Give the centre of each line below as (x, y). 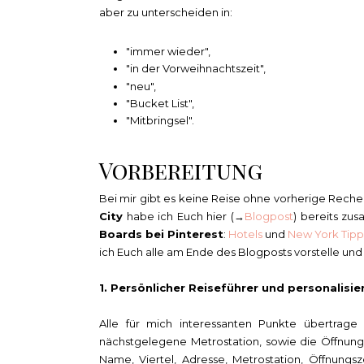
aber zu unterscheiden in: (167, 12)
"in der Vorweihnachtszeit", (197, 69)
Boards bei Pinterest (161, 234)
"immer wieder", (169, 52)
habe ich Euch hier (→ (184, 216)
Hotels (245, 234)
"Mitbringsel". (160, 121)
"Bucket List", (161, 103)
